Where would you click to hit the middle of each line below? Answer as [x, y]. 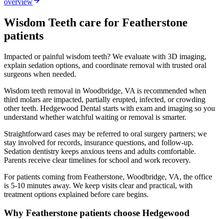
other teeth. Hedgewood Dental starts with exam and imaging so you [109, 108]
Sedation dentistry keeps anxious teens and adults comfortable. [100, 151]
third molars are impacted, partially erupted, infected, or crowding [105, 99]
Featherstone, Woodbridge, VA [131, 176]
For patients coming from [44, 176]
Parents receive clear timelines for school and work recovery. [97, 160]
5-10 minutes [31, 185]
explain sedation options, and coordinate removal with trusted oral [105, 65]
